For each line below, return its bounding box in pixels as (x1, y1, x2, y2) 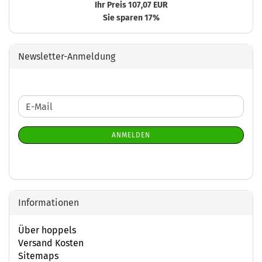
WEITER (18, 95, 49, 106)
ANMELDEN (112, 131, 150, 139)
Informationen (18, 197, 79, 208)
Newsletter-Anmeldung (18, 51, 115, 62)
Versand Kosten (18, 237, 84, 249)
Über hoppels (18, 225, 76, 236)
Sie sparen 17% (102, 13, 160, 23)
